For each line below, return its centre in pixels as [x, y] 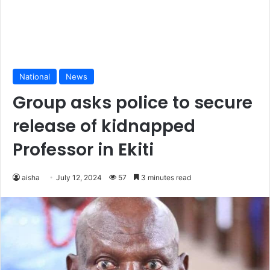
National [35, 77]
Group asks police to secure [133, 103]
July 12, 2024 [79, 178]
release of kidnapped [104, 127]
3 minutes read [165, 178]
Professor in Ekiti [83, 150]
